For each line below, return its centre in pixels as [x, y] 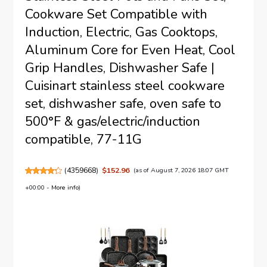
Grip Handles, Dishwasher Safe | [120, 68]
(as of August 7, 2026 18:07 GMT [181, 170]
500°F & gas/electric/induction [113, 121]
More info [65, 187]
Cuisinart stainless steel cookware [125, 86]
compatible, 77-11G [84, 139]
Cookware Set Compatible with [117, 14]
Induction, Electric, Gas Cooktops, [122, 32]
